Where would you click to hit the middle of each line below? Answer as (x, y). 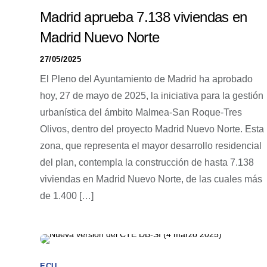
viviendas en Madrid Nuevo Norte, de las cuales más (151, 179)
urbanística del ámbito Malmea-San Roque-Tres (141, 112)
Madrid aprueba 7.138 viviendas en (144, 17)
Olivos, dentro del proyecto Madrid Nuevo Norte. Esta (152, 129)
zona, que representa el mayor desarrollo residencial (151, 146)
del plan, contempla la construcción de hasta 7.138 (147, 162)
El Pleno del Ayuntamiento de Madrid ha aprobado (146, 79)
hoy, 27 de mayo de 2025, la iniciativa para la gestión (152, 96)
